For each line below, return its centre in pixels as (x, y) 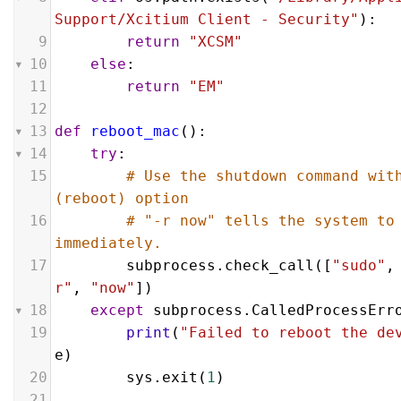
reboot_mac (135, 131)
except (117, 310)
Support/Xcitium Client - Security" (207, 19)
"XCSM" (216, 42)
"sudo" (359, 265)
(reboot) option (122, 198)
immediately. (108, 243)
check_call (269, 265)
